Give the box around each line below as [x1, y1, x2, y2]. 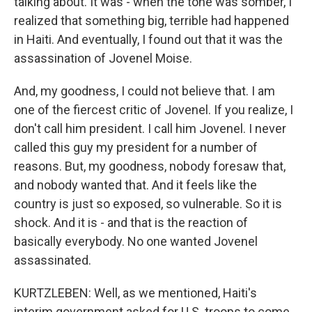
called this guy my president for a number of [14, 140, 258, 155]
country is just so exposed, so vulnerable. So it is [14, 196, 282, 212]
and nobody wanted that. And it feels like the [14, 178, 257, 193]
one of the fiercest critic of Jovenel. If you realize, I [14, 102, 293, 118]
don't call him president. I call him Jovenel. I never [14, 121, 286, 136]
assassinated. [14, 253, 91, 268]
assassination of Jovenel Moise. [14, 51, 192, 66]
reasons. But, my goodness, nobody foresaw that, [14, 159, 286, 174]
